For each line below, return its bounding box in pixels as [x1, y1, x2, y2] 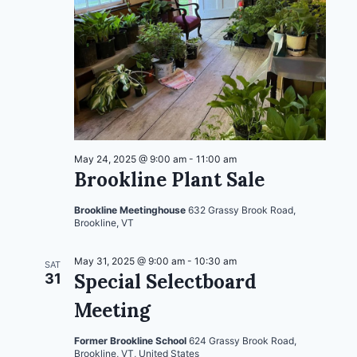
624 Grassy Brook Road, [189, 334, 296, 347]
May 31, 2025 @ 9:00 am [74, 254, 185, 267]
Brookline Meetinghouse [74, 203, 188, 216]
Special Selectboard [74, 269, 257, 294]
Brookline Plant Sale [74, 167, 265, 192]
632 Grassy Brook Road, [188, 203, 296, 216]
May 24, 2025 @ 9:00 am [74, 152, 186, 165]
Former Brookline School [74, 334, 189, 347]
